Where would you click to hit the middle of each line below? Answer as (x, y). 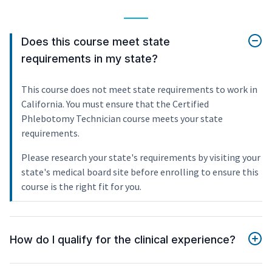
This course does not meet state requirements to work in (139, 89)
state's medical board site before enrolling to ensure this (140, 172)
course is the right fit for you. (81, 186)
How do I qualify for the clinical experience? (123, 239)
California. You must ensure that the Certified (115, 104)
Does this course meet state (96, 41)
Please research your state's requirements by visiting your (141, 157)
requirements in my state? (90, 58)
